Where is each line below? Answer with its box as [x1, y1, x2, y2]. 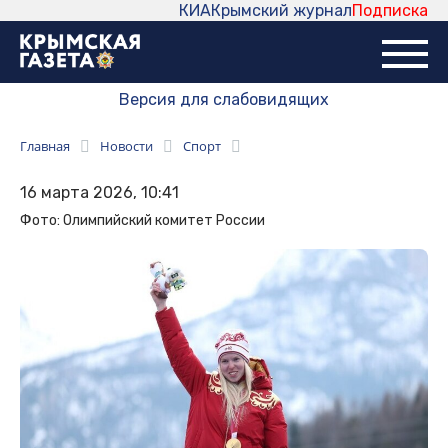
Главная [20, 137, 70, 156]
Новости [100, 137, 153, 156]
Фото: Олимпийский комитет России [20, 212, 265, 230]
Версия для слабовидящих [119, 90, 329, 110]
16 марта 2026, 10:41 [20, 183, 179, 203]
